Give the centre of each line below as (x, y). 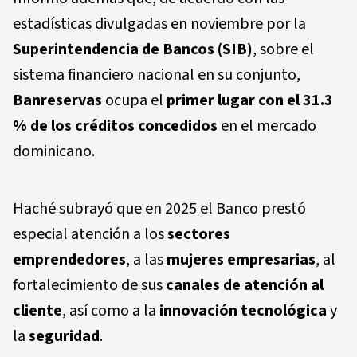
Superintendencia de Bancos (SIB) (133, 49)
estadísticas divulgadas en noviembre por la (159, 24)
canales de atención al (245, 285)
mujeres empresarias (241, 259)
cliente (37, 310)
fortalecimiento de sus (89, 285)
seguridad (64, 336)
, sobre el (283, 49)
